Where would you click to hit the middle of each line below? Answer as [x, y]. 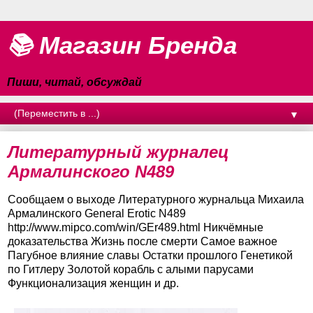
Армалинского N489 [91, 172]
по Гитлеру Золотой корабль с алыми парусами [131, 269]
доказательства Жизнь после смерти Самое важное [143, 241]
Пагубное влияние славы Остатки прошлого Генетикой [150, 255]
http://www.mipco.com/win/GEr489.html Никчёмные [136, 227]
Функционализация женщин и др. [93, 283]
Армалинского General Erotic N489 [97, 213]
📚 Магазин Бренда [122, 45]
